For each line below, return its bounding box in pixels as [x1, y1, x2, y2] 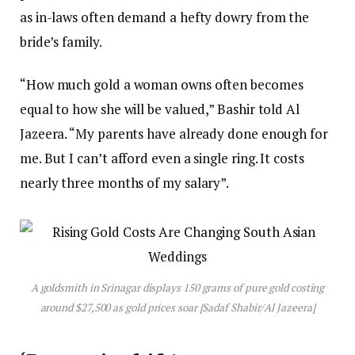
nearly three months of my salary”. [20, 173, 230, 192]
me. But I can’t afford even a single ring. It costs [20, 148, 304, 167]
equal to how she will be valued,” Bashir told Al [20, 99, 300, 118]
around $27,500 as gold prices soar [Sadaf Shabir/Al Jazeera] [40, 300, 315, 315]
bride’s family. [20, 32, 102, 52]
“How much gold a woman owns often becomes [20, 74, 303, 94]
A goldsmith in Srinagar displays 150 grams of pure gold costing [30, 281, 325, 296]
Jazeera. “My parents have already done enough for [20, 124, 328, 143]
